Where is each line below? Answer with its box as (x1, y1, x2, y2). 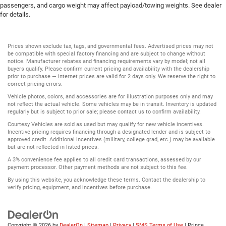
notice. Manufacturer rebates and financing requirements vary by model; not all (8, 58, 205, 65)
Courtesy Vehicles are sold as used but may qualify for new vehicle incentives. (8, 121, 204, 128)
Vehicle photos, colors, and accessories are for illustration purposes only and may (8, 93, 213, 100)
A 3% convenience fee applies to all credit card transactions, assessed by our (8, 156, 201, 163)
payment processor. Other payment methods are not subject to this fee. (8, 163, 188, 171)
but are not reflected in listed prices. (8, 143, 99, 150)
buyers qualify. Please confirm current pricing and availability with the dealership (8, 65, 209, 72)
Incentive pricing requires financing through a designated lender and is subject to (8, 128, 210, 135)
